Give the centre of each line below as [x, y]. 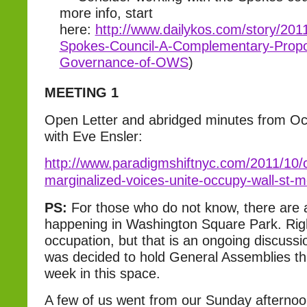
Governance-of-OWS [124, 62]
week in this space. [102, 273]
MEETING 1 [82, 93]
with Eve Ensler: [94, 136]
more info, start [106, 13]
